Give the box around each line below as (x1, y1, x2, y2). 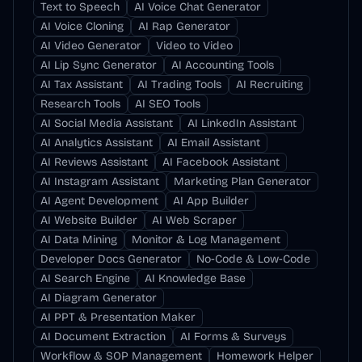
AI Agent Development (40, 194, 158, 208)
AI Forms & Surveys (180, 330, 286, 343)
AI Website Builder (40, 213, 137, 227)
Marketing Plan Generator (174, 175, 311, 188)
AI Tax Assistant (40, 78, 123, 91)
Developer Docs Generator (40, 252, 182, 266)
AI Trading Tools (137, 78, 221, 91)
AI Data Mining (40, 233, 117, 246)
